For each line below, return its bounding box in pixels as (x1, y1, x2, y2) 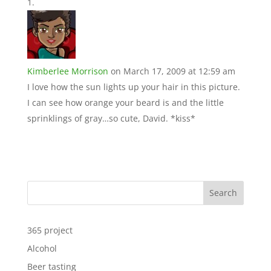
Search (209, 187, 238, 199)
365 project (27, 224, 73, 236)
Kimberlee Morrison (27, 65, 108, 77)
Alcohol (27, 242, 57, 254)
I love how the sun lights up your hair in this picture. (27, 80, 240, 93)
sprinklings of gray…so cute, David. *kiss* (27, 112, 195, 124)
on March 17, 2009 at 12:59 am (110, 65, 235, 77)
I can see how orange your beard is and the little (27, 96, 224, 108)
